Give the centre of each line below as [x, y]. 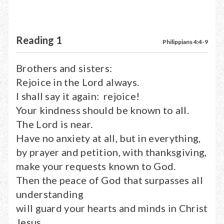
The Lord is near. [54, 124]
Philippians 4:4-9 [185, 42]
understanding [50, 194]
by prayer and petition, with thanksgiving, [111, 152]
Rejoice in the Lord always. [78, 82]
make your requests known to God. [96, 166]
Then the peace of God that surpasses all [109, 180]
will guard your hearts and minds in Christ [112, 208]
